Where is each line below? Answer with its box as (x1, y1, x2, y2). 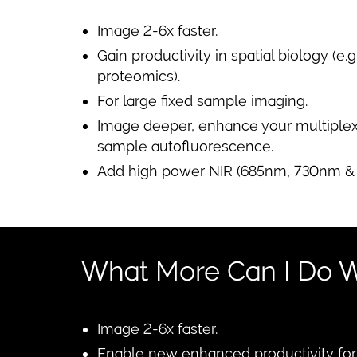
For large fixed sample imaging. (97, 92, 308, 109)
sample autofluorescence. (97, 137, 273, 155)
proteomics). (97, 67, 180, 84)
